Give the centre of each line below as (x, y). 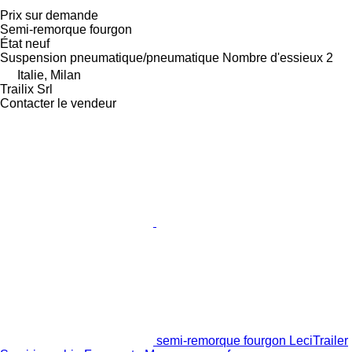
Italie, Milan (49, 75)
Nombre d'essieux (273, 58)
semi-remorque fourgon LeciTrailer (252, 341)
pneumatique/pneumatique (145, 58)
